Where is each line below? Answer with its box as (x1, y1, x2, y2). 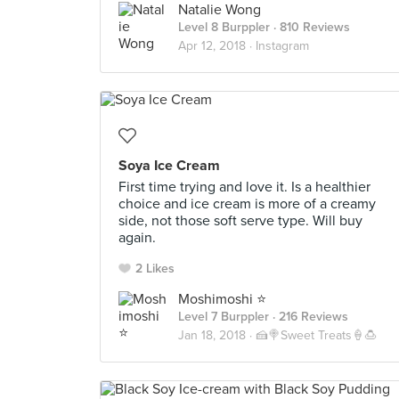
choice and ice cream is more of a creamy (118, 195, 376, 213)
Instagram (256, 38, 309, 53)
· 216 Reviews (269, 309, 348, 324)
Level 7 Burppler (178, 309, 269, 324)
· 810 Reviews (270, 20, 350, 35)
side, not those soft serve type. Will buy (118, 212, 362, 230)
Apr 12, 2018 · (178, 38, 256, 53)
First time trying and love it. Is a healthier (118, 178, 370, 196)
